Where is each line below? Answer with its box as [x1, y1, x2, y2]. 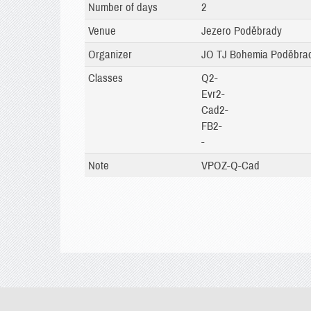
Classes [88, 72, 123, 84]
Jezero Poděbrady [201, 25, 282, 37]
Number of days [88, 1, 158, 13]
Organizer [88, 49, 132, 60]
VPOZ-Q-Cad [201, 160, 260, 171]
